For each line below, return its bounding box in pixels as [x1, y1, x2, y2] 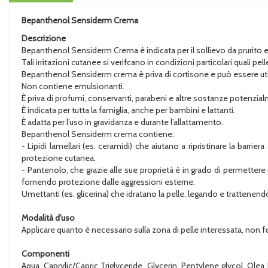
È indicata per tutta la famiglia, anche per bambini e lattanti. [22, 105, 235, 115]
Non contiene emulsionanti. [22, 81, 124, 92]
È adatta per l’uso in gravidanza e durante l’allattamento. [22, 117, 223, 127]
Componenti [22, 248, 69, 259]
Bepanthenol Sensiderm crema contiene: [22, 129, 174, 139]
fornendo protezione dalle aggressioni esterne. [22, 176, 195, 187]
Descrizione [22, 33, 66, 44]
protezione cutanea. [22, 153, 96, 163]
